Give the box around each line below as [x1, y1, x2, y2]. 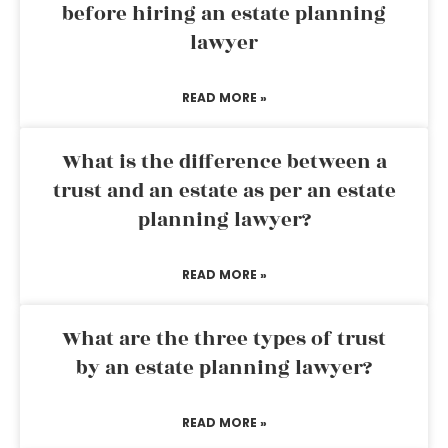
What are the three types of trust [62, 324, 386, 354]
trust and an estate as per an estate [52, 176, 396, 206]
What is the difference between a [61, 147, 387, 177]
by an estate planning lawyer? [76, 353, 372, 383]
